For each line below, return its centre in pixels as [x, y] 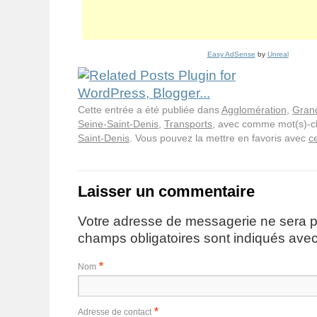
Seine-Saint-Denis [118, 123]
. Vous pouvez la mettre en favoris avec [219, 138]
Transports [188, 123]
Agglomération [254, 109]
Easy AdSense [231, 54]
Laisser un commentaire [166, 191]
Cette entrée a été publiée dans [150, 109]
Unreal [278, 54]
